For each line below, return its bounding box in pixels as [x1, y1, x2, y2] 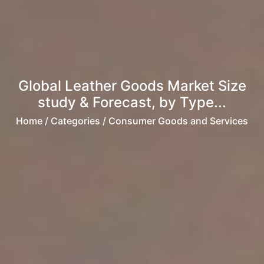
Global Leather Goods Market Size [18, 77, 246, 95]
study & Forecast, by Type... [38, 94, 226, 111]
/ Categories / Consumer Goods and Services [42, 115, 248, 127]
